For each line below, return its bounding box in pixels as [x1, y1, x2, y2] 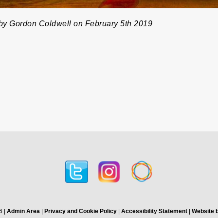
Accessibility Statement [121, 208, 187, 215]
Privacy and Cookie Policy [44, 208, 117, 215]
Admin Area [6, 208, 40, 215]
